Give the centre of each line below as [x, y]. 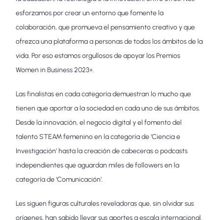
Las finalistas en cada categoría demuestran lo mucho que [104, 94]
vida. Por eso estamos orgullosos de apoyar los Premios [98, 55]
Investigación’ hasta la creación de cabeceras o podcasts [102, 151]
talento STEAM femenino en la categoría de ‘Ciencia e [98, 137]
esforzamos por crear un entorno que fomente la [90, 13]
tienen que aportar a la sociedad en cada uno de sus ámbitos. [108, 108]
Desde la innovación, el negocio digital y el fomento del [99, 122]
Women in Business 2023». [55, 70]
